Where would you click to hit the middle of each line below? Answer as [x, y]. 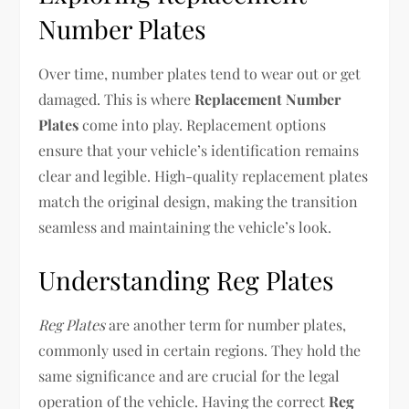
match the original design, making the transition [199, 201]
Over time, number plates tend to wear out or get [200, 73]
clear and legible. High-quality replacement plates [204, 176]
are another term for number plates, [226, 325]
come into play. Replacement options [203, 125]
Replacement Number [268, 99]
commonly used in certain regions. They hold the [200, 350]
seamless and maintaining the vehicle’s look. [185, 227]
